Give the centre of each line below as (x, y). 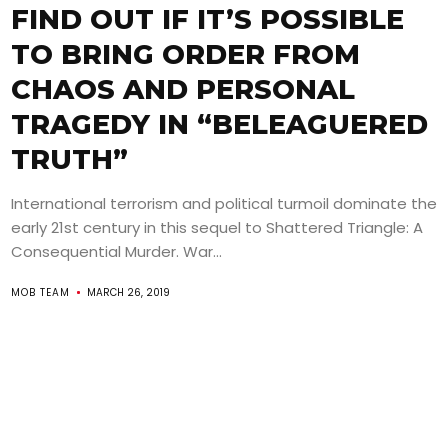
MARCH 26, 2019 (129, 292)
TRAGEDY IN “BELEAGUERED (220, 124)
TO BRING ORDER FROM (186, 54)
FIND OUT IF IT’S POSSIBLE (208, 19)
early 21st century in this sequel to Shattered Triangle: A (217, 227)
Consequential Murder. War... (117, 251)
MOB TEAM (41, 292)
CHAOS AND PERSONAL (183, 89)
